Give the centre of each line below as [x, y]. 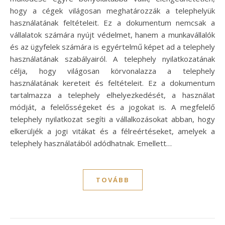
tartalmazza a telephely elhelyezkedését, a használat [113, 95]
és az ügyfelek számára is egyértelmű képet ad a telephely [113, 47]
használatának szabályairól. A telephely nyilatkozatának [113, 59]
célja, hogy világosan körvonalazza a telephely [113, 71]
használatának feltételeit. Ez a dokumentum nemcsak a [113, 23]
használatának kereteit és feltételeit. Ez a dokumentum [113, 83]
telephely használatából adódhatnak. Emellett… [91, 143]
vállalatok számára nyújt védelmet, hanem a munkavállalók [113, 35]
